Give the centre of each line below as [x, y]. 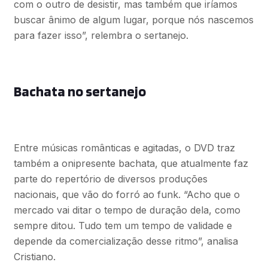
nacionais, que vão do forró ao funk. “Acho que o [127, 194]
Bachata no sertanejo [80, 91]
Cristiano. [34, 256]
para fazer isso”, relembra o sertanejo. [101, 35]
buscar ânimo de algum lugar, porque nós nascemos [133, 19]
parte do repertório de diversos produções [110, 179]
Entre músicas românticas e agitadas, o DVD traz [124, 147]
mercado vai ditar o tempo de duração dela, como [127, 210]
